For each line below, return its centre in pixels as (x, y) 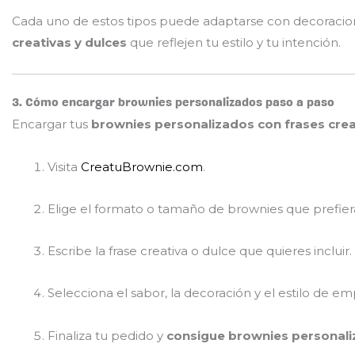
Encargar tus (52, 124)
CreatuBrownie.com (142, 166)
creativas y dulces (69, 42)
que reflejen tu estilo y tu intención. (234, 42)
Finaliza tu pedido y (107, 335)
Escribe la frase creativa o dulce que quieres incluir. (200, 251)
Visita (64, 166)
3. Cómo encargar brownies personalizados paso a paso (173, 103)
